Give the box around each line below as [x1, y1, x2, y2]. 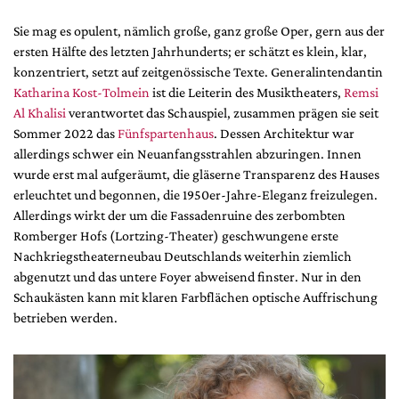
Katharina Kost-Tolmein [13, 84, 150, 100]
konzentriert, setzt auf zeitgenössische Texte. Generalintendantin [13, 63, 383, 79]
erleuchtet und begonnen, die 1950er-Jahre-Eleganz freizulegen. [13, 186, 378, 202]
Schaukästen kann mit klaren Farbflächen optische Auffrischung [13, 289, 378, 305]
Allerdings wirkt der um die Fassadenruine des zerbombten [13, 207, 346, 223]
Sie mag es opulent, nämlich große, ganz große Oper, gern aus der [13, 22, 385, 38]
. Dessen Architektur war [214, 125, 354, 141]
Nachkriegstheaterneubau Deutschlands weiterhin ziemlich [13, 248, 352, 264]
